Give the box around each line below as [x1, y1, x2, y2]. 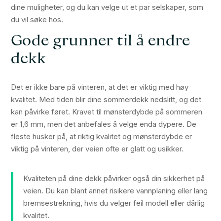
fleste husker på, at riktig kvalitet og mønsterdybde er [11, 132, 192, 142]
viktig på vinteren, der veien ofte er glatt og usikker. [11, 144, 184, 154]
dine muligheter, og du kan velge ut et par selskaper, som [11, 2, 204, 12]
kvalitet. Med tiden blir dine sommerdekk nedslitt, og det [11, 95, 202, 105]
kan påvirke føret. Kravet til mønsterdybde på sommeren [11, 107, 203, 117]
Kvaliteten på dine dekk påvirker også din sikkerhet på [23, 174, 205, 184]
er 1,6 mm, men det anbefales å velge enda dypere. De [11, 119, 197, 129]
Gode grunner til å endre [11, 34, 190, 50]
